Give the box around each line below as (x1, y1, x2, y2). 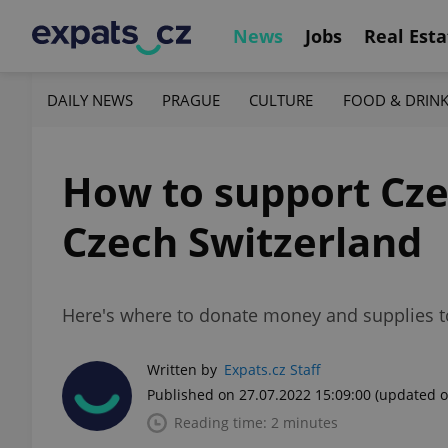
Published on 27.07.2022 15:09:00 (147, 385, 371, 404)
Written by (147, 360, 217, 379)
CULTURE (249, 89, 314, 110)
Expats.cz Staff (224, 360, 321, 379)
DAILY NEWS (47, 89, 133, 110)
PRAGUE (162, 89, 221, 110)
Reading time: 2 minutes (174, 413, 338, 432)
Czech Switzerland (62, 214, 422, 269)
